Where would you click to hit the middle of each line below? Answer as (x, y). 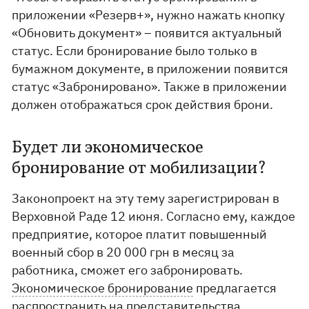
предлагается (235, 288)
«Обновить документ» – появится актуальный (147, 33)
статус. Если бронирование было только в (135, 51)
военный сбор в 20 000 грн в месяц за (123, 252)
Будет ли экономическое (108, 148)
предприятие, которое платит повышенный (140, 234)
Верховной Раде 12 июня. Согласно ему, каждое (154, 216)
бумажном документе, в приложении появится (150, 69)
